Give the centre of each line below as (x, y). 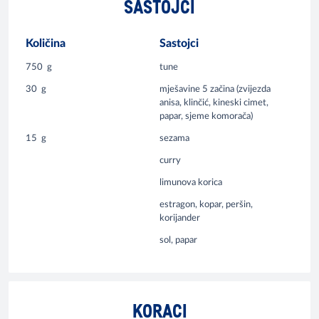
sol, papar (178, 240)
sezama (174, 138)
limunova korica (191, 182)
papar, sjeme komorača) (206, 116)
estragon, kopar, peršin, (206, 204)
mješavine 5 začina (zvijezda (215, 89)
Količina (46, 43)
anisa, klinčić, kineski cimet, (214, 103)
